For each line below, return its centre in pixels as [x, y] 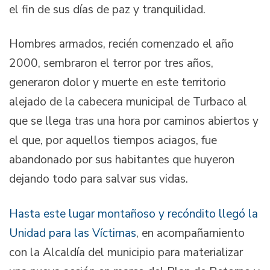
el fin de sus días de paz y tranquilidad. [107, 9]
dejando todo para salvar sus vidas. [99, 179]
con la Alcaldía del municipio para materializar [126, 252]
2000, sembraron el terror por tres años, [111, 64]
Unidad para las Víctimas [73, 233]
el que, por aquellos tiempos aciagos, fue [113, 141]
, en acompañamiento [190, 233]
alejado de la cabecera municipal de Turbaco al [128, 102]
